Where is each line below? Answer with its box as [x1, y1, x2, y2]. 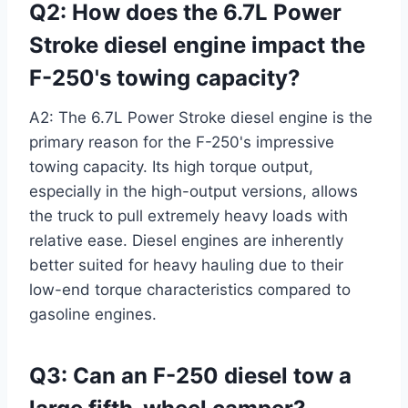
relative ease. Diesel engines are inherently [29, 230, 343, 250]
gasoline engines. [29, 304, 157, 323]
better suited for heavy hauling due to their [29, 255, 343, 274]
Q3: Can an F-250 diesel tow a [29, 362, 352, 389]
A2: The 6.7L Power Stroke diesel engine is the [29, 107, 372, 127]
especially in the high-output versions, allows [29, 181, 358, 200]
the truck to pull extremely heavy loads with [29, 206, 348, 225]
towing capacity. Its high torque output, [29, 157, 313, 176]
